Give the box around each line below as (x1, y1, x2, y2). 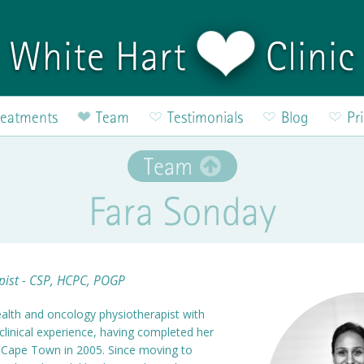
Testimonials (167, 108, 243, 127)
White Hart (9, 32, 197, 80)
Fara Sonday (88, 188, 276, 235)
